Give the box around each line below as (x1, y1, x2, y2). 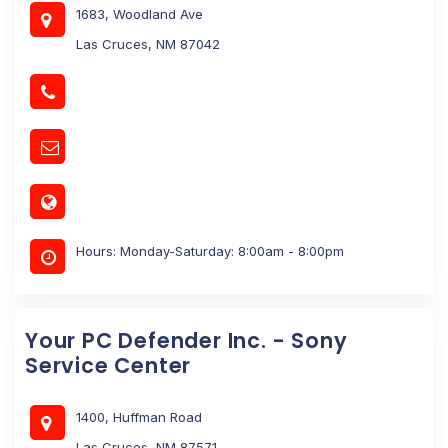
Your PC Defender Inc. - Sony (25, 325, 348, 355)
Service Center (25, 350, 192, 380)
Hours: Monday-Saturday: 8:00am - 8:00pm (76, 242, 344, 259)
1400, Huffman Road (76, 408, 202, 425)
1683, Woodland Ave (76, 5, 203, 22)
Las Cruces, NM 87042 (76, 35, 220, 52)
